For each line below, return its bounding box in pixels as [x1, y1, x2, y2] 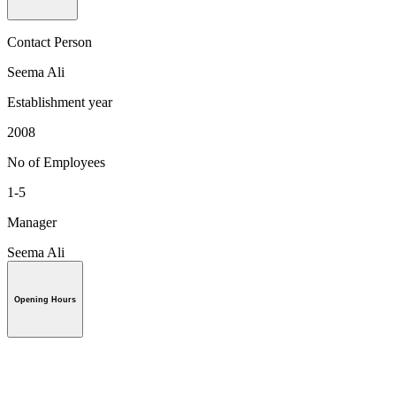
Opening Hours [14, 294, 76, 304]
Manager [7, 214, 57, 230]
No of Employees [7, 154, 105, 170]
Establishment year [7, 94, 112, 110]
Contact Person [7, 34, 92, 49]
